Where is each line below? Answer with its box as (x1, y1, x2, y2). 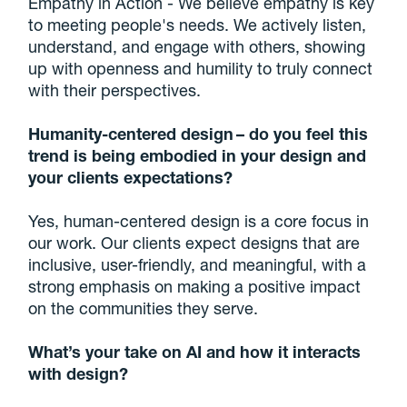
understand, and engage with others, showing (28, 36, 366, 57)
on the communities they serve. (28, 298, 259, 319)
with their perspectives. (28, 80, 202, 101)
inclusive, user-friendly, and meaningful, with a (28, 254, 367, 275)
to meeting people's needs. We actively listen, (28, 15, 367, 35)
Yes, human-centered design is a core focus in (28, 211, 370, 232)
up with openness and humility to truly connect (28, 58, 373, 79)
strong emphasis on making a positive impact (28, 276, 362, 297)
